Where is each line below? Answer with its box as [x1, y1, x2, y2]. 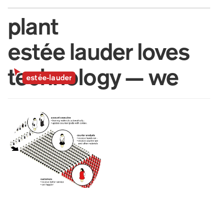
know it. [8, 90, 86, 118]
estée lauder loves [8, 39, 190, 68]
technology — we [8, 65, 179, 93]
